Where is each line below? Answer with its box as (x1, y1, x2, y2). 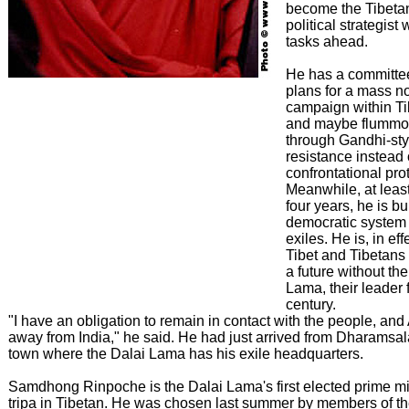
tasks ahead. (286, 34, 368, 49)
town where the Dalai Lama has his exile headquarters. (8, 346, 363, 362)
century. (286, 297, 336, 312)
